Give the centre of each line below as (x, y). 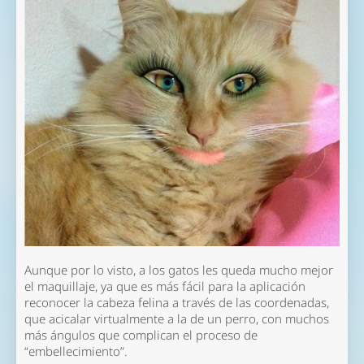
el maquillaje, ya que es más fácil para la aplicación (165, 286)
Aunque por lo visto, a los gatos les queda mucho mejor (178, 270)
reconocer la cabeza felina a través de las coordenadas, (176, 302)
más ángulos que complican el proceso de (141, 335)
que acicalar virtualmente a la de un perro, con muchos (176, 318)
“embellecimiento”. (76, 351)
